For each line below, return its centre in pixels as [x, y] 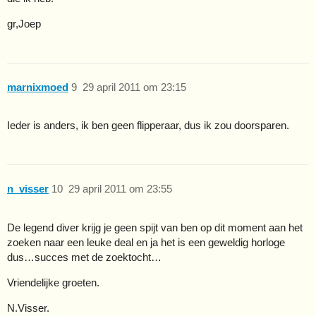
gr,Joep [24, 24]
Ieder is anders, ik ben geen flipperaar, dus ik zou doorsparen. [148, 126]
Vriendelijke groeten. [53, 282]
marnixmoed [38, 87]
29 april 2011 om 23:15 [134, 87]
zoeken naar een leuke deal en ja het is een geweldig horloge [146, 242]
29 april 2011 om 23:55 [120, 188]
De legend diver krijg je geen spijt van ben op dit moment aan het [155, 227]
